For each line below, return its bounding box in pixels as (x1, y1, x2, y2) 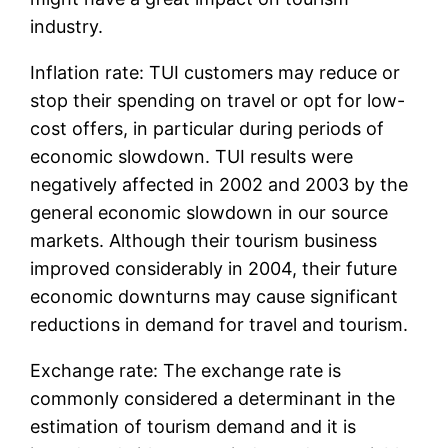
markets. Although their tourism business (30, 230, 378, 252)
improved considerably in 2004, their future (30, 258, 398, 280)
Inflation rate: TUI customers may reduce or (30, 62, 401, 84)
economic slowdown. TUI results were (30, 146, 354, 168)
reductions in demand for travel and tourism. (30, 314, 409, 336)
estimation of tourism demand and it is (30, 416, 357, 438)
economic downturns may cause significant (30, 286, 399, 308)
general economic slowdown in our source (30, 202, 389, 224)
